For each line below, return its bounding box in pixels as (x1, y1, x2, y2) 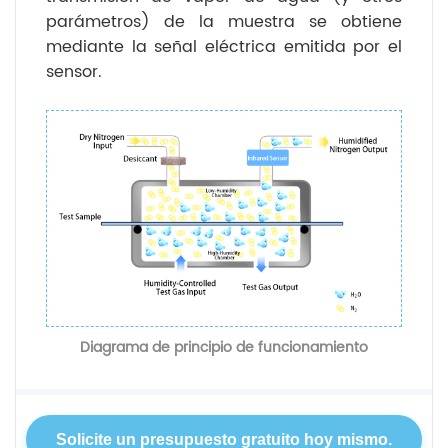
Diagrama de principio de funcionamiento (80, 335, 368, 359)
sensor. (46, 58, 102, 85)
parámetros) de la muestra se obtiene (46, 8, 402, 35)
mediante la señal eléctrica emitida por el (46, 33, 402, 60)
